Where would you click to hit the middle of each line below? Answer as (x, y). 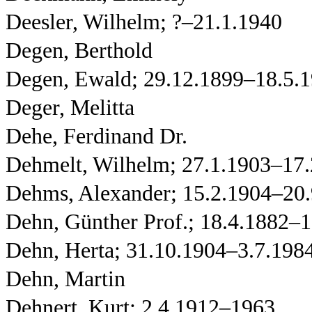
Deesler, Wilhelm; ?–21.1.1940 (144, 22)
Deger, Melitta (70, 108)
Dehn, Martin (65, 279)
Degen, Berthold (79, 50)
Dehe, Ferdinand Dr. (96, 136)
